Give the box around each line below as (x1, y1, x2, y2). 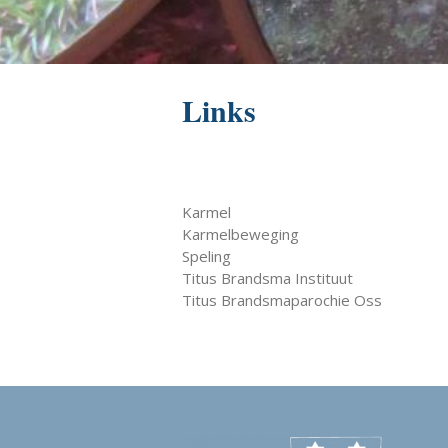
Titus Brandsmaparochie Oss (182, 290, 382, 310)
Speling (182, 246, 231, 266)
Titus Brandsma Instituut (182, 268, 353, 288)
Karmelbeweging (182, 224, 299, 244)
